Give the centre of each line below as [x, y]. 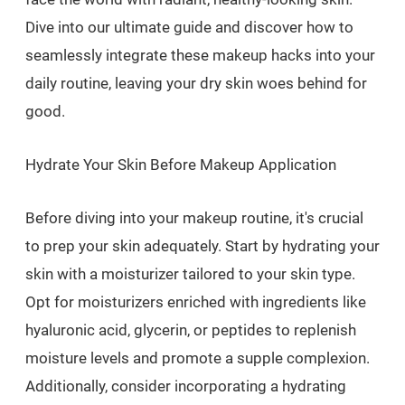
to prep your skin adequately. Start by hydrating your [202, 245]
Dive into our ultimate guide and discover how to [189, 27]
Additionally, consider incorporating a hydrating [186, 386]
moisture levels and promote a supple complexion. [198, 358]
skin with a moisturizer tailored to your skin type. [190, 273]
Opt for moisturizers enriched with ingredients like [196, 301]
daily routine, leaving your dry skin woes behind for [196, 83]
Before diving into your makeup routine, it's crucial [194, 217]
